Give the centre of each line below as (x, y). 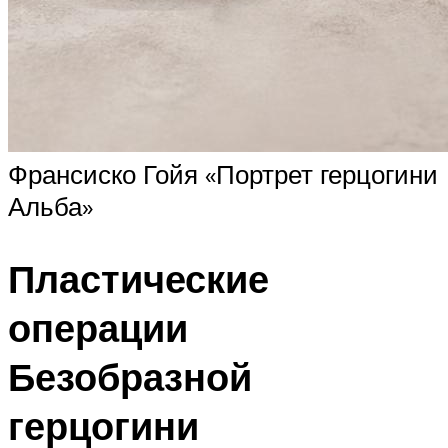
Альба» (50, 205)
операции (98, 327)
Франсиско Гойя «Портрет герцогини (223, 173)
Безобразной (130, 376)
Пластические (138, 278)
